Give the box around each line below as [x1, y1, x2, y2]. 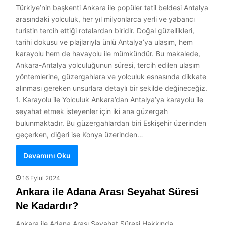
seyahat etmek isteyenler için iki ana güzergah [16, 107, 168, 116]
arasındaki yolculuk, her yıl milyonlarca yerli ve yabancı [16, 15, 195, 23]
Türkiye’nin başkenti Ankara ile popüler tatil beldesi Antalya [16, 3, 208, 12]
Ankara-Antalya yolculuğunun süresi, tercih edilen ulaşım [16, 61, 200, 69]
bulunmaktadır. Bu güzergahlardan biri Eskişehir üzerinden [16, 119, 206, 127]
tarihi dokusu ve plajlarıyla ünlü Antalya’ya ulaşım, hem [16, 38, 193, 46]
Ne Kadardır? [16, 200, 78, 211]
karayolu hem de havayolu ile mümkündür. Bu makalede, [16, 49, 200, 58]
